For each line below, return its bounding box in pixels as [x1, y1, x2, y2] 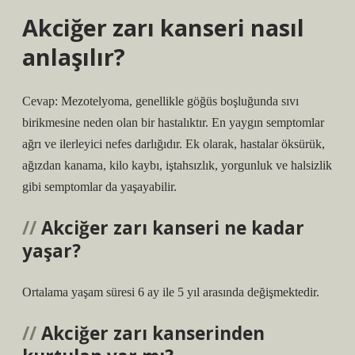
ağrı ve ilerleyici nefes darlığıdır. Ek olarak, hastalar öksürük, [22, 137, 325, 151]
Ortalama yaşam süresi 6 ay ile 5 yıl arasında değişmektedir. [22, 285, 319, 299]
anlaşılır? [22, 41, 125, 72]
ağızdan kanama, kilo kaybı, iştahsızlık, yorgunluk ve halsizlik [22, 158, 332, 172]
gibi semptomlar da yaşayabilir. [22, 180, 177, 193]
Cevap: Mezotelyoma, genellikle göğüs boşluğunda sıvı [22, 94, 299, 108]
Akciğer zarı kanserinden [41, 321, 265, 345]
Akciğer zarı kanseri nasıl [22, 12, 304, 43]
